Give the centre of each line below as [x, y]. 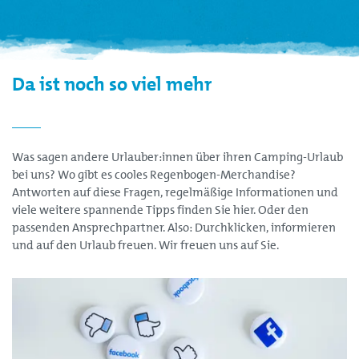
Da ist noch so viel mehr [112, 85]
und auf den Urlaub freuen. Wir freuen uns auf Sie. [145, 245]
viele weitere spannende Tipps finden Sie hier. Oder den [160, 210]
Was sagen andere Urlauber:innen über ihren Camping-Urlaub [177, 157]
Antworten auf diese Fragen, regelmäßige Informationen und [175, 192]
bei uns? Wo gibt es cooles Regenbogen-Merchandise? [154, 174]
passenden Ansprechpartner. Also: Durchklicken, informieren [174, 227]
